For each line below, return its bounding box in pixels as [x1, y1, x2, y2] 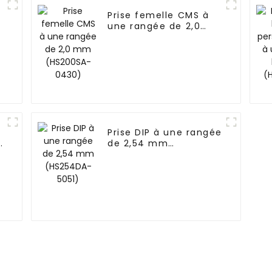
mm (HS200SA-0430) [107, 31, 216, 44]
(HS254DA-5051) [107, 148, 189, 161]
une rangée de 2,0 [107, 20, 201, 33]
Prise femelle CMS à [107, 9, 209, 22]
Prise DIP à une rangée [107, 126, 222, 139]
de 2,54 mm [107, 137, 169, 150]
